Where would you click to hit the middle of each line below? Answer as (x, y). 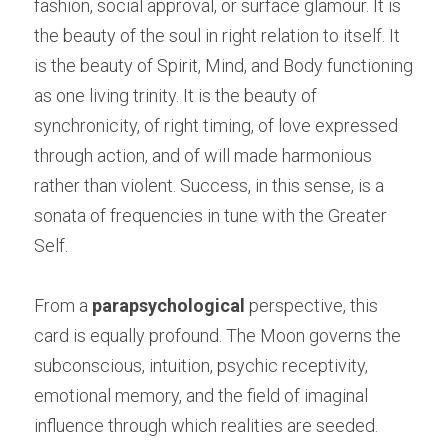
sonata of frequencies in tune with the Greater (210, 215)
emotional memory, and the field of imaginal (201, 395)
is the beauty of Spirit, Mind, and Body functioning (223, 65)
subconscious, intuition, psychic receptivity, (201, 365)
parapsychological (168, 305)
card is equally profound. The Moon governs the (217, 335)
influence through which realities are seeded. (206, 425)
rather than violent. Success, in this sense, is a (209, 185)
